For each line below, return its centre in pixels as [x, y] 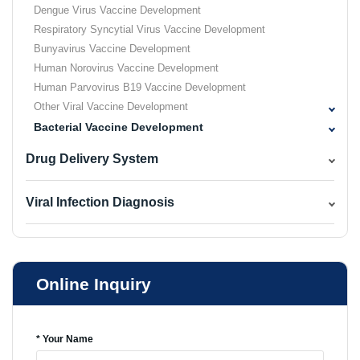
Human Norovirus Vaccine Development [126, 68]
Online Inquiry [93, 284]
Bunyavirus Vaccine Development [112, 49]
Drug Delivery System [92, 159]
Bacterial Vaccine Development [119, 127]
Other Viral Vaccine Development [111, 107]
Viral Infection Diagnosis [100, 202]
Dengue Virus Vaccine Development [117, 10]
